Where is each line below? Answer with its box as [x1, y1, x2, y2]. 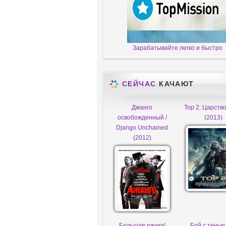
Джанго [132, 104, 152, 111]
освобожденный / [117, 114, 167, 121]
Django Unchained [116, 124, 168, 131]
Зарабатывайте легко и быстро [133, 44, 222, 51]
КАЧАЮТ [156, 80, 194, 88]
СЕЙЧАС [122, 80, 156, 88]
